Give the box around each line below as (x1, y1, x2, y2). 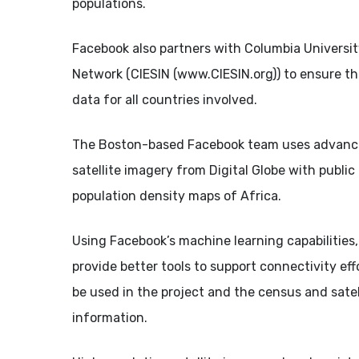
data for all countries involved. (72, 92, 258, 107)
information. (72, 310, 148, 325)
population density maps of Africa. (72, 188, 282, 204)
